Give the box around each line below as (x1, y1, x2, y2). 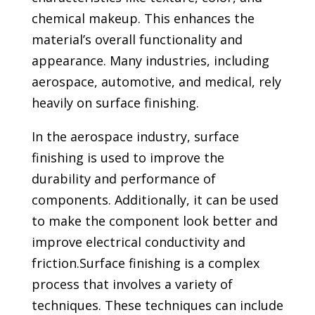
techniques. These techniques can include (31, 297, 283, 314)
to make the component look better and (31, 212, 278, 229)
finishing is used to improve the (31, 149, 224, 166)
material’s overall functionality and (31, 31, 243, 48)
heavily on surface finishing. (31, 94, 199, 111)
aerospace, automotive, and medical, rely (31, 73, 281, 90)
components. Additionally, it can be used (31, 191, 278, 208)
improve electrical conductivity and (31, 233, 245, 250)
